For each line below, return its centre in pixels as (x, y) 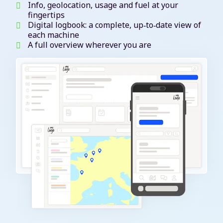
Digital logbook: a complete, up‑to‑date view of (114, 25)
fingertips (46, 15)
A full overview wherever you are (90, 45)
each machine (54, 35)
